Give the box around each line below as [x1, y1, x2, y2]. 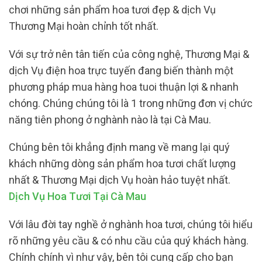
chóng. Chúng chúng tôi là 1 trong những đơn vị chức [9, 96, 253, 109]
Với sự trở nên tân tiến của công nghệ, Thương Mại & [9, 47, 249, 60]
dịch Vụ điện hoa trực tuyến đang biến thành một [9, 64, 233, 77]
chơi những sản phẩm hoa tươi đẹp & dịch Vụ [9, 4, 216, 16]
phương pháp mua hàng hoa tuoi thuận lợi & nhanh [9, 80, 239, 93]
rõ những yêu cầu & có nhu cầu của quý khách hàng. [9, 234, 249, 247]
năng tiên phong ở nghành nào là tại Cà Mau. [9, 113, 211, 126]
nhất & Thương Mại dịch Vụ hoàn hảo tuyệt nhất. [9, 174, 233, 187]
